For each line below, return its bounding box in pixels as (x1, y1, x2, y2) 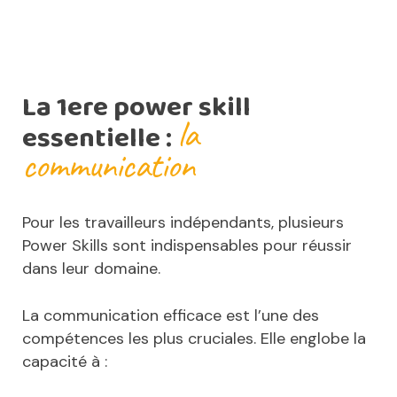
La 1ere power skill (22, 86, 251, 130)
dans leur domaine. (22, 258, 160, 280)
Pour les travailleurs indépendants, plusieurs (22, 212, 344, 234)
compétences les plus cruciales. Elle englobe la (22, 328, 366, 350)
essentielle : (22, 117, 177, 161)
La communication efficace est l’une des (22, 305, 319, 327)
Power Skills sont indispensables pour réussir (22, 235, 352, 257)
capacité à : (22, 351, 107, 373)
